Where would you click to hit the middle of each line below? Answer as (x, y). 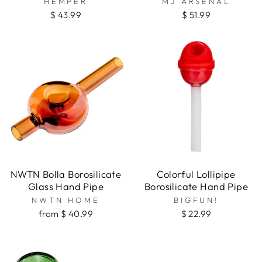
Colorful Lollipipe (196, 174)
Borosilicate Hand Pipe (196, 187)
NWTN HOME (66, 200)
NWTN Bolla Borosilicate (66, 174)
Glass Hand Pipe (66, 187)
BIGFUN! (196, 200)
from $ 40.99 (66, 214)
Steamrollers (56, 18)
